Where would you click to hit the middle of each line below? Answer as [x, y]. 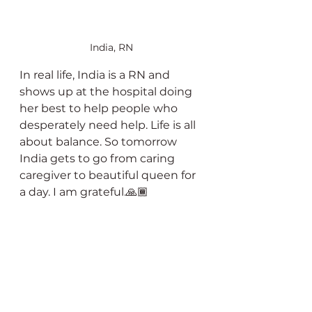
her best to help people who [100, 109]
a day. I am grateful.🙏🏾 [84, 192]
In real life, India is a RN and [96, 75]
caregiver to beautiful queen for [109, 175]
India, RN [111, 48]
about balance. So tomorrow [100, 142]
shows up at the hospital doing [107, 92]
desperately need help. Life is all [109, 125]
